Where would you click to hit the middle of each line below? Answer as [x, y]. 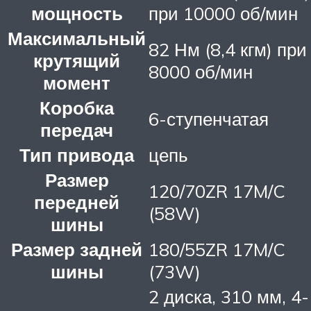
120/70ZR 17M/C [217, 191]
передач [77, 130]
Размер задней [77, 250]
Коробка [77, 108]
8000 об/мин [201, 72]
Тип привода [77, 155]
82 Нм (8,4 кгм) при [228, 50]
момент [77, 83]
